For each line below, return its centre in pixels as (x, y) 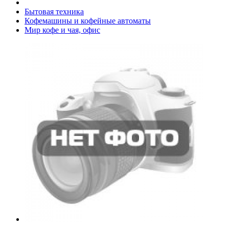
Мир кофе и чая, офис (62, 30)
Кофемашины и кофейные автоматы (88, 20)
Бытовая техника (54, 11)
